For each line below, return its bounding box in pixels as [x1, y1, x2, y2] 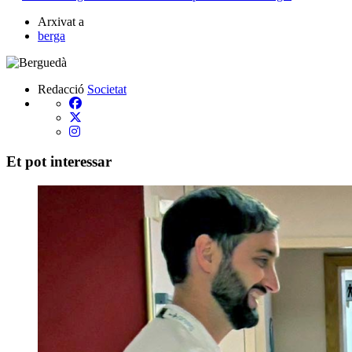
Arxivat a [38, 14, 84, 28]
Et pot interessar [6, 153, 112, 170]
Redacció [38, 82, 84, 96]
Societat [87, 82, 126, 96]
